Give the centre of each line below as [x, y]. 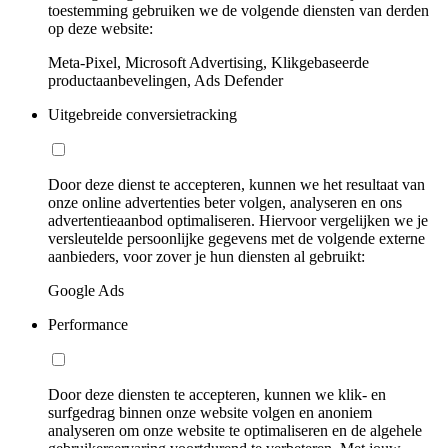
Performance [88, 324]
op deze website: [100, 28]
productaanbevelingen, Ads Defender [165, 80]
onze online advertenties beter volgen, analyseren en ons [225, 202]
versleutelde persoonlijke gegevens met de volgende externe [236, 238]
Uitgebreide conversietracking [142, 114]
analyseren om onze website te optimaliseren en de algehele [235, 430]
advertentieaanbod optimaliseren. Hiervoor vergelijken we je [238, 220]
